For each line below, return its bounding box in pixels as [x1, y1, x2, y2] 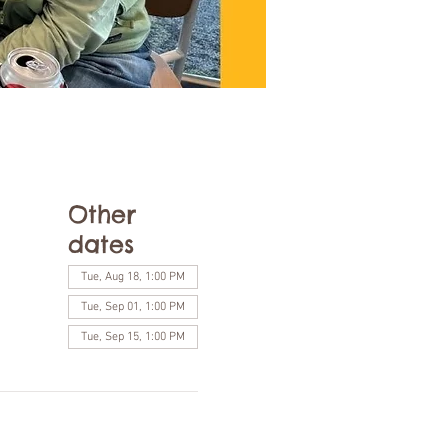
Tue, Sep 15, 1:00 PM [80, 330, 185, 344]
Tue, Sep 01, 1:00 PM [80, 300, 185, 314]
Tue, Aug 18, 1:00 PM [80, 270, 185, 284]
